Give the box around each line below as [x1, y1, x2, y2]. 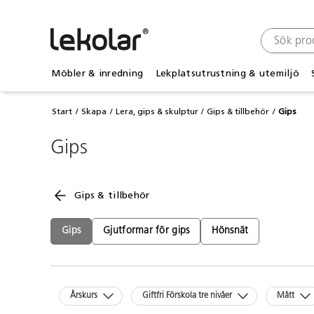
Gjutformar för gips [103, 225, 190, 236]
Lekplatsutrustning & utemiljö [155, 67, 299, 79]
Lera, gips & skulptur [115, 107, 198, 117]
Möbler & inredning [51, 67, 144, 79]
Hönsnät [212, 225, 249, 236]
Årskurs [70, 292, 97, 301]
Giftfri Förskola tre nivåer [142, 292, 233, 301]
